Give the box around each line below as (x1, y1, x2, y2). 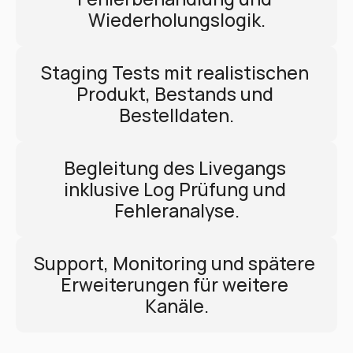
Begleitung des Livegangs (63, 155, 286, 180)
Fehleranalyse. (113, 198, 240, 223)
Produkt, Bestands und (76, 81, 273, 106)
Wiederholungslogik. (87, 7, 266, 32)
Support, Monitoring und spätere (34, 251, 315, 276)
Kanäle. (144, 293, 209, 318)
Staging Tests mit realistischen (40, 60, 309, 85)
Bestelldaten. (119, 102, 234, 128)
